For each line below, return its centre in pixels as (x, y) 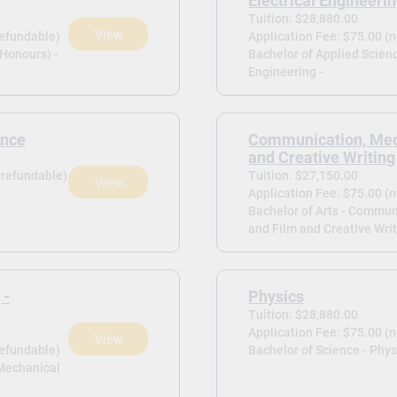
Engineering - (286, 71)
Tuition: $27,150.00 (304, 175)
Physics (276, 296)
